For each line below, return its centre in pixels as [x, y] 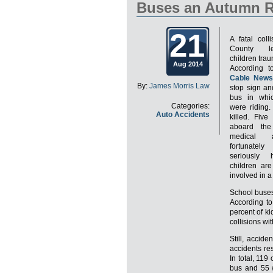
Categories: [190, 106]
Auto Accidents [183, 114]
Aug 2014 [188, 64]
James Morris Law [179, 86]
